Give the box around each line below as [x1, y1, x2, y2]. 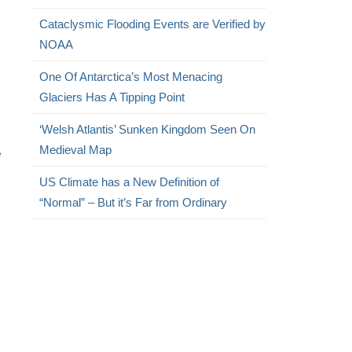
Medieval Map [38, 143, 112, 156]
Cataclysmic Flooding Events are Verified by [38, 17, 266, 31]
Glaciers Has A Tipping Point [38, 90, 185, 104]
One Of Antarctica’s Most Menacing [38, 70, 222, 83]
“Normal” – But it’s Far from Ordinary [38, 196, 227, 209]
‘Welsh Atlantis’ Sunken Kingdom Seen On [38, 123, 255, 136]
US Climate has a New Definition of [38, 175, 219, 189]
